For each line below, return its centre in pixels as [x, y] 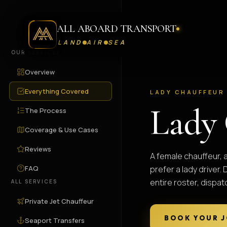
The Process [46, 110]
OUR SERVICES [36, 52]
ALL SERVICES [34, 181]
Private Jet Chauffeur [59, 201]
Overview [40, 72]
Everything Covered [57, 91]
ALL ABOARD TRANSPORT [117, 29]
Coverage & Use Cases [62, 129]
